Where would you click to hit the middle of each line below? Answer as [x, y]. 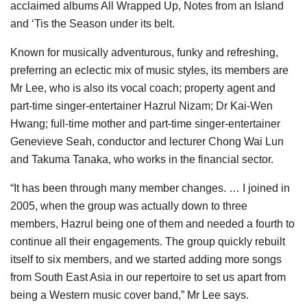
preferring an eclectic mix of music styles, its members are [149, 70]
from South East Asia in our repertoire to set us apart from [148, 277]
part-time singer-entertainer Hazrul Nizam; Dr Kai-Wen [142, 106]
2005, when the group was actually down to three [129, 206]
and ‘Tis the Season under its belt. [94, 23]
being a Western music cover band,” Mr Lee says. [130, 295]
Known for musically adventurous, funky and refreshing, [144, 52]
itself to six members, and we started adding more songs [146, 259]
